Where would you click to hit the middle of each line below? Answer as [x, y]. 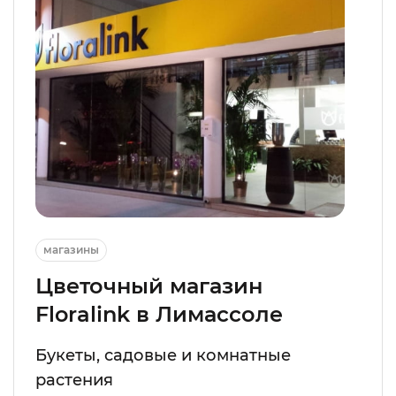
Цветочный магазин [149, 286]
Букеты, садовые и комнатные [163, 356]
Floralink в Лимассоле [159, 315]
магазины [71, 250]
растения [74, 381]
